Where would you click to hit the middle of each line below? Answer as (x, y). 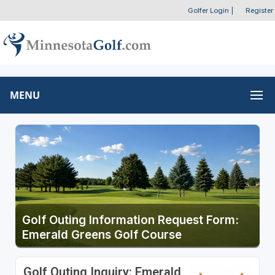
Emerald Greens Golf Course (102, 234)
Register (259, 10)
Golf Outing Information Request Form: (130, 220)
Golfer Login (208, 10)
